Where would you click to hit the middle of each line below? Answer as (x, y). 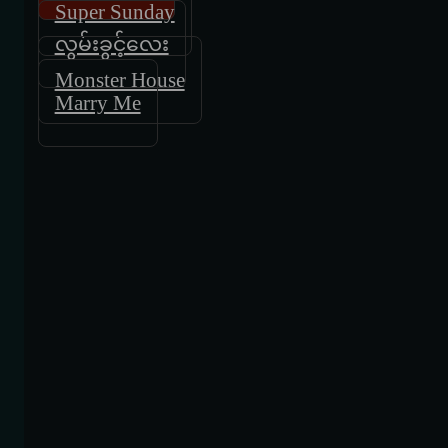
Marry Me (97, 102)
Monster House (119, 79)
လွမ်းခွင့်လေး (111, 43)
